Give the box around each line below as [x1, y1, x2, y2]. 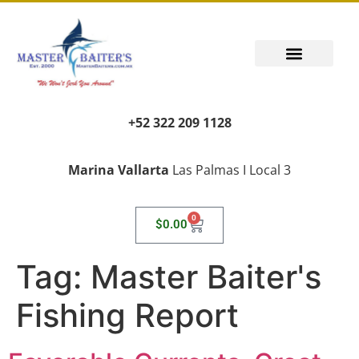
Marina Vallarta [68, 160, 169, 179]
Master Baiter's [91, 256, 321, 296]
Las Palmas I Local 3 [169, 160, 291, 179]
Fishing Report [16, 295, 239, 335]
